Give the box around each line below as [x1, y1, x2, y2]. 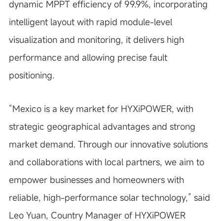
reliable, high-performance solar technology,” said [8, 191, 210, 203]
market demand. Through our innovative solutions [8, 138, 208, 150]
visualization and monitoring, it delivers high [8, 34, 184, 45]
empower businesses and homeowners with [8, 174, 184, 185]
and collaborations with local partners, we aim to [8, 156, 204, 168]
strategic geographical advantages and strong [8, 120, 195, 132]
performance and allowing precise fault [8, 51, 167, 63]
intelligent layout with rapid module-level [8, 16, 172, 28]
